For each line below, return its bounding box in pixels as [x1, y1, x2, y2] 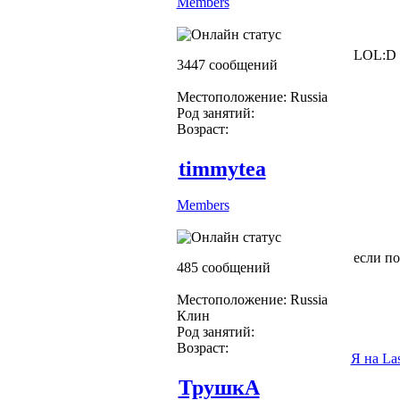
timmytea [178, 156, 266, 180]
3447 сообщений [176, 56, 278, 72]
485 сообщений [176, 259, 271, 275]
